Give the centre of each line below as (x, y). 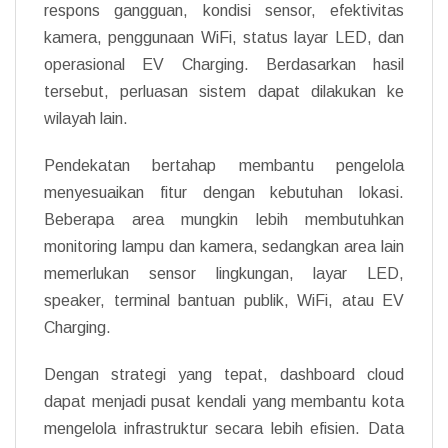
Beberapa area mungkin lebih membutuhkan (224, 219)
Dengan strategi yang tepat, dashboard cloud (224, 374)
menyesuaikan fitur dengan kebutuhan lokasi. (224, 192)
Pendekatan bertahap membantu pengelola (224, 165)
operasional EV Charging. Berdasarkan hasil (224, 64)
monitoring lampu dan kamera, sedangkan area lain (224, 246)
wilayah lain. (86, 118)
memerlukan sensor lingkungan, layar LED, (224, 273)
